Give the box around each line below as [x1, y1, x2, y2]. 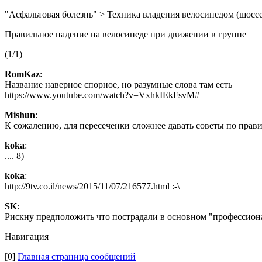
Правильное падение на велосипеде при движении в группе [5, 29, 246, 39]
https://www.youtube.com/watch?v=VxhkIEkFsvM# [5, 90, 199, 100]
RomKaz [5, 69, 40, 79]
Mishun [5, 110, 35, 120]
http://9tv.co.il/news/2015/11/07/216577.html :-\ [5, 181, 180, 191]
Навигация [5, 232, 49, 242]
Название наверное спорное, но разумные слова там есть [5, 80, 232, 89]
